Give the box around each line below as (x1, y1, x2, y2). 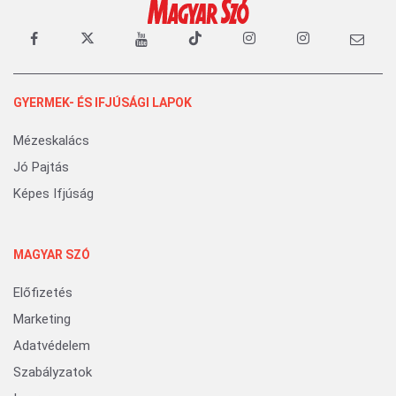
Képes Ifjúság (13, 186, 94, 202)
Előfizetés (13, 285, 72, 301)
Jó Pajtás (13, 159, 69, 175)
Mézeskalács (13, 133, 89, 148)
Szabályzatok (13, 364, 92, 380)
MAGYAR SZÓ (13, 247, 90, 262)
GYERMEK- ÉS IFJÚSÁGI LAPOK (13, 95, 192, 110)
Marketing (13, 311, 71, 327)
